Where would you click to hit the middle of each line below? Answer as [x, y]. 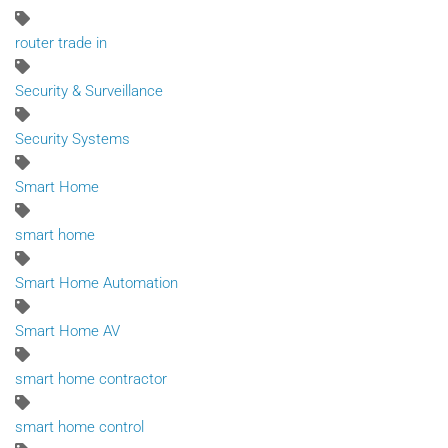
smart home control [79, 426]
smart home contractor [91, 378]
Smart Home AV [67, 330]
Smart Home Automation [96, 282]
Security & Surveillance [89, 90]
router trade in [61, 42]
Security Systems [72, 138]
